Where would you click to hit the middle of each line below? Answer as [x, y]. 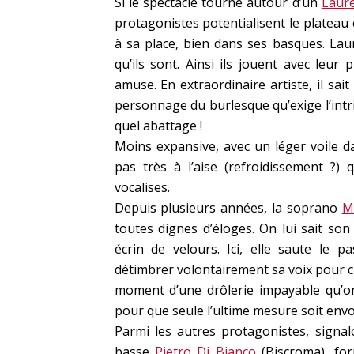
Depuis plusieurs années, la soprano [228, 208]
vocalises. [142, 188]
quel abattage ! [158, 126]
